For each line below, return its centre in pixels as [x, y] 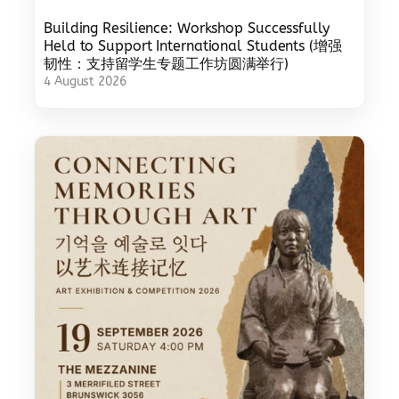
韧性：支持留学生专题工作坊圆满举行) [167, 64]
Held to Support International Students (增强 [193, 46]
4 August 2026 [85, 82]
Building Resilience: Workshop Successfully [187, 28]
